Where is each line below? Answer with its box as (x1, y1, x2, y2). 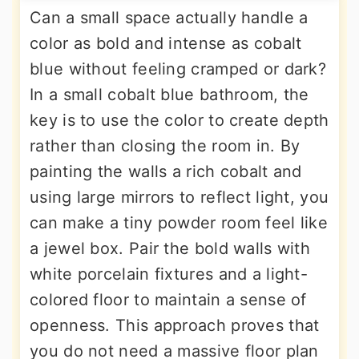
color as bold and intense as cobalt (30, 34, 302, 53)
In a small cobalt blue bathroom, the (30, 85, 309, 104)
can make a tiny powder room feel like (30, 213, 329, 232)
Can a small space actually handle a (30, 8, 309, 27)
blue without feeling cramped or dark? (30, 59, 327, 79)
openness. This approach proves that (30, 316, 320, 335)
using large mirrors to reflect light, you (30, 188, 329, 207)
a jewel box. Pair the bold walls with (30, 239, 311, 258)
